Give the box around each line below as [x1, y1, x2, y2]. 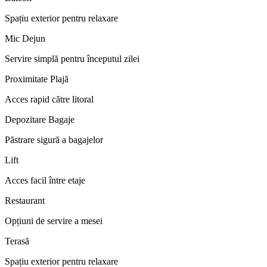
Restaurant [5, 195, 45, 206]
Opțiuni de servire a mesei [5, 215, 103, 226]
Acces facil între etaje [5, 175, 85, 185]
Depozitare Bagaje [5, 114, 74, 125]
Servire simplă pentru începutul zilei [5, 53, 139, 64]
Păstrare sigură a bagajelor [5, 134, 103, 145]
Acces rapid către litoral [5, 94, 94, 104]
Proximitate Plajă [5, 73, 69, 84]
